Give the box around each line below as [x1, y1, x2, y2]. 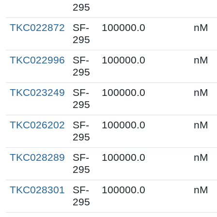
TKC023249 [10, 86, 65, 98]
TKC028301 [10, 184, 65, 196]
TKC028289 [10, 151, 65, 163]
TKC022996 [10, 54, 65, 66]
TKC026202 [10, 119, 65, 131]
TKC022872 [10, 21, 65, 33]
